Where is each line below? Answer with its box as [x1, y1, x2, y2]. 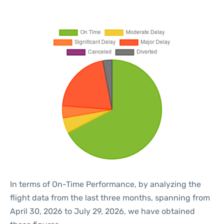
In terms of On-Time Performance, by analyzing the [10, 179, 201, 189]
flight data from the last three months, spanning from [10, 193, 210, 202]
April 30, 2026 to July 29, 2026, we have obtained [10, 206, 195, 216]
